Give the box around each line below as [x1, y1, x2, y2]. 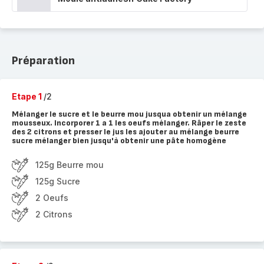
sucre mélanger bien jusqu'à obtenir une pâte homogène [12, 136, 226, 146]
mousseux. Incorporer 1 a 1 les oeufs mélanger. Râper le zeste [12, 118, 246, 128]
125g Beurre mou [35, 160, 104, 170]
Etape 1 [12, 91, 44, 101]
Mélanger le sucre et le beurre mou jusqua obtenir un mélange [12, 109, 247, 119]
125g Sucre [35, 176, 80, 186]
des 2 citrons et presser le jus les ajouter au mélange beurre [12, 127, 239, 137]
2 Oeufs [35, 193, 68, 203]
